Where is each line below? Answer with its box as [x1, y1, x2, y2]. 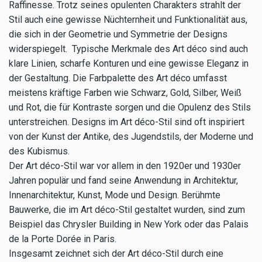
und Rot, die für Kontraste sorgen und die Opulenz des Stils [9, 102, 251, 113]
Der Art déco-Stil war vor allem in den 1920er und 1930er [9, 160, 241, 172]
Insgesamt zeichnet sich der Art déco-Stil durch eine [9, 248, 223, 260]
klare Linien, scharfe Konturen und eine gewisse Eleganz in [9, 58, 249, 70]
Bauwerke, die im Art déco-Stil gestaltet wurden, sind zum [9, 204, 245, 216]
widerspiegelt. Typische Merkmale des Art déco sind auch [9, 43, 248, 55]
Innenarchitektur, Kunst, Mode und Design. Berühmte [9, 189, 220, 201]
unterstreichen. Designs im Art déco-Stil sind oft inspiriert [9, 116, 244, 128]
